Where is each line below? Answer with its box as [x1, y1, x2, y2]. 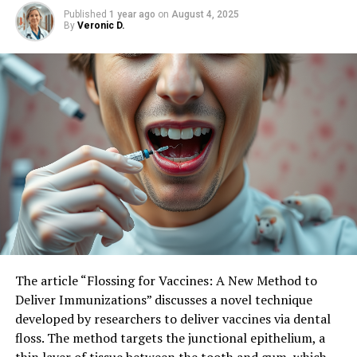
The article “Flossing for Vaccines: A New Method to [14, 271, 317, 289]
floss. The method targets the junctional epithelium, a [14, 328, 325, 347]
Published [63, 8, 107, 20]
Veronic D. [76, 19, 125, 31]
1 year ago [108, 8, 155, 20]
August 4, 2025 [171, 8, 239, 20]
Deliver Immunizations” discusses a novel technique [14, 290, 312, 308]
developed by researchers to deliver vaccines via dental [14, 309, 331, 328]
